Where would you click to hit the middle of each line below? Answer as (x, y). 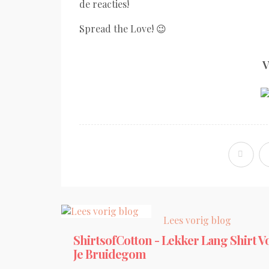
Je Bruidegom (110, 254)
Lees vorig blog (197, 220)
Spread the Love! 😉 (123, 29)
